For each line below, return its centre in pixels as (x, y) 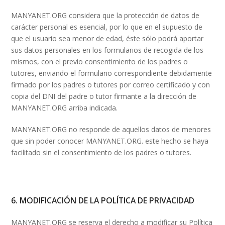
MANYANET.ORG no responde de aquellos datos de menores (111, 129)
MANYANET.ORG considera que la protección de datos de (105, 15)
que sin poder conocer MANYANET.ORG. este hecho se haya (110, 141)
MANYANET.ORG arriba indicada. (65, 107)
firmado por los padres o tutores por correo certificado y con (111, 84)
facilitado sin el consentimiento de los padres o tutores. (101, 152)
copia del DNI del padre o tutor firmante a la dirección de (104, 96)
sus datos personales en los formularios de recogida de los (107, 50)
